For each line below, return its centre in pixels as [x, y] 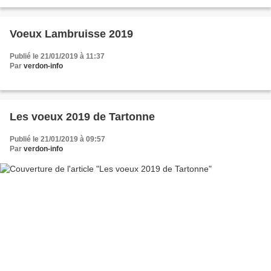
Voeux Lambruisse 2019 [71, 34]
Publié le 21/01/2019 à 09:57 [57, 139]
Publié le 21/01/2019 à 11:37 [57, 56]
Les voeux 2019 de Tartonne [82, 116]
